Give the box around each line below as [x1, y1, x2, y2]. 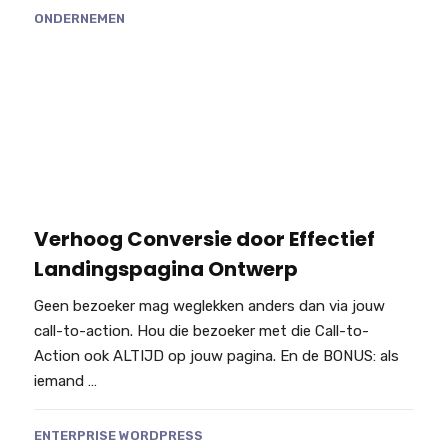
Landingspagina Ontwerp [33, 255, 298, 284]
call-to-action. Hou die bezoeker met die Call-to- [33, 322, 369, 341]
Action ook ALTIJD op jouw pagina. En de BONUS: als [33, 347, 399, 366]
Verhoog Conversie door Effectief [33, 225, 375, 254]
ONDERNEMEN [33, 10, 125, 26]
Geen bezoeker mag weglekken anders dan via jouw [33, 297, 385, 316]
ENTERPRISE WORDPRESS [33, 428, 203, 444]
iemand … [33, 372, 97, 391]
